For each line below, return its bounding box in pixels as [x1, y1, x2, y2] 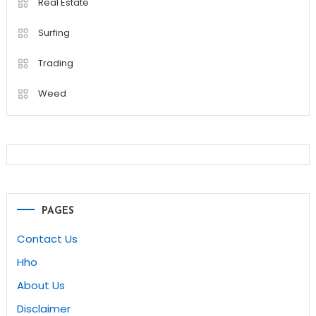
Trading [37, 56, 73, 71]
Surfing [37, 26, 70, 40]
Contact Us [16, 231, 78, 247]
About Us [16, 278, 65, 293]
